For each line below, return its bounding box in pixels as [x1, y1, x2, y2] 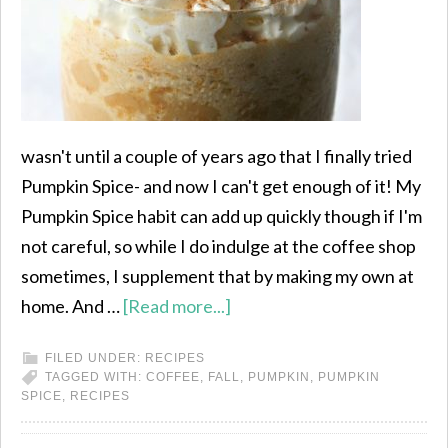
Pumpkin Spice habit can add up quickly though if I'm [21, 205, 422, 227]
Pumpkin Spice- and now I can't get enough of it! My [21, 175, 421, 197]
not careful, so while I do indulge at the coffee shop [21, 235, 416, 257]
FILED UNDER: [45, 351, 145, 365]
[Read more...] [123, 295, 231, 317]
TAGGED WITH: [45, 370, 146, 384]
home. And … [21, 295, 123, 317]
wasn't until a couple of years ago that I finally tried [21, 145, 412, 167]
